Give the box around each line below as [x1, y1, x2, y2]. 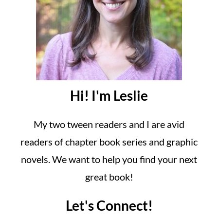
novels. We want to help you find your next [21, 153, 197, 165]
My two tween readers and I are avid [34, 118, 184, 130]
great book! [85, 171, 133, 182]
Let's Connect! [65, 197, 153, 214]
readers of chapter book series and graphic [20, 136, 198, 147]
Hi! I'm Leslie [70, 87, 148, 104]
